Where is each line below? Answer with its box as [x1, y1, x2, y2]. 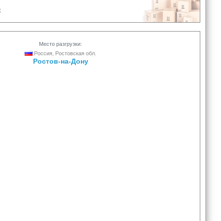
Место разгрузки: [39, 41, 82, 47]
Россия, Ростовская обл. [33, 50, 96, 56]
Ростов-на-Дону [33, 57, 88, 65]
